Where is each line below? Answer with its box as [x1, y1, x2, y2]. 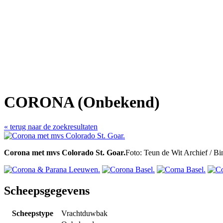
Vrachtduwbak [61, 209, 108, 218]
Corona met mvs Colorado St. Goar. [4, 148, 125, 157]
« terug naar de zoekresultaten [4, 122, 98, 131]
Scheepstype [11, 209, 53, 218]
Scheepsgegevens [4, 184, 90, 197]
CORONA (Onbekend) [4, 93, 160, 111]
